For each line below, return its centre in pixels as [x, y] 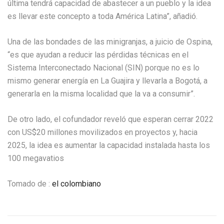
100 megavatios [36, 158]
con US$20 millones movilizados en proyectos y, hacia [102, 132]
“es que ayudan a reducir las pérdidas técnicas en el [98, 54]
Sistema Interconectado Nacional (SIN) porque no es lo [103, 67]
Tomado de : [30, 183]
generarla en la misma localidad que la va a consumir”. [101, 93]
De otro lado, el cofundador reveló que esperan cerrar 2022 [110, 119]
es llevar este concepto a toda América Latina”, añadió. [102, 16]
